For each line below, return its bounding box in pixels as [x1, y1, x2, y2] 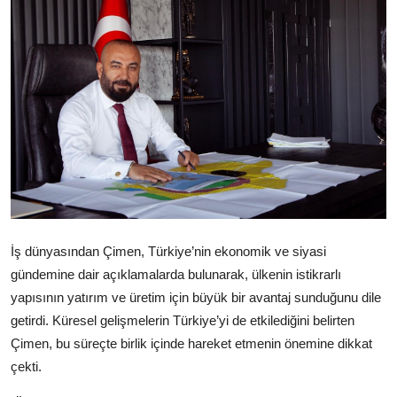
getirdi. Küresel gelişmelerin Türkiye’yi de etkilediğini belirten [11, 313, 354, 329]
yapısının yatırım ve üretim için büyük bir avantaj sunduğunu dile [11, 290, 381, 306]
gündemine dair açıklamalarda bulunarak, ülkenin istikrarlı [11, 267, 341, 283]
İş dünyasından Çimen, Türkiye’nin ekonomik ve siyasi [11, 244, 326, 260]
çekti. [11, 359, 42, 375]
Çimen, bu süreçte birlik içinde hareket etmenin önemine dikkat [11, 336, 372, 352]
